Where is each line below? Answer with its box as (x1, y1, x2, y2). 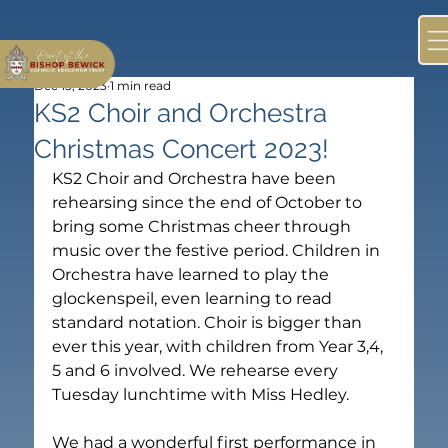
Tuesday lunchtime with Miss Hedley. (52, 384, 354, 404)
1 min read (110, 77, 172, 93)
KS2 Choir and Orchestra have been (52, 168, 341, 188)
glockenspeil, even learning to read (52, 288, 337, 308)
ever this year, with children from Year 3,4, (52, 336, 388, 356)
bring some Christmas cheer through (52, 216, 356, 236)
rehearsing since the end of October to (52, 192, 367, 212)
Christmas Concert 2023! (34, 133, 330, 164)
